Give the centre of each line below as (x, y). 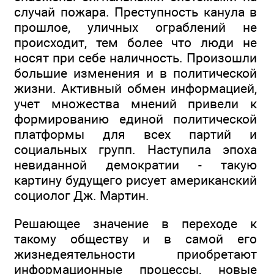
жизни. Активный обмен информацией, (135, 89)
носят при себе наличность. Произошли (135, 58)
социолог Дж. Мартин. (82, 196)
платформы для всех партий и (135, 135)
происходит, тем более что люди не (135, 43)
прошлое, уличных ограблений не (135, 28)
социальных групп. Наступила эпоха (135, 150)
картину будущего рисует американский (135, 180)
